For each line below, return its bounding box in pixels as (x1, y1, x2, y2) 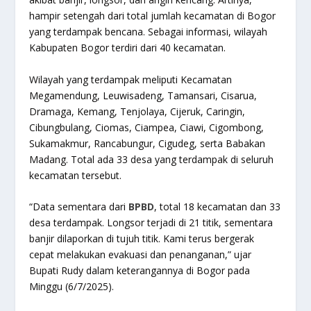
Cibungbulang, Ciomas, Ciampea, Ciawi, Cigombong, (29, 120, 264, 134)
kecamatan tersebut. (29, 168, 122, 182)
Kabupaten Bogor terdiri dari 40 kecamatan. (29, 41, 226, 55)
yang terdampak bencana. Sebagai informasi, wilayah (29, 25, 268, 39)
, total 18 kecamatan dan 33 (154, 200, 281, 214)
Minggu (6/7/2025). (29, 280, 115, 294)
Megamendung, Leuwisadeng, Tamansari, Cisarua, (29, 88, 258, 102)
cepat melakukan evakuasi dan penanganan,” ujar (29, 248, 252, 262)
